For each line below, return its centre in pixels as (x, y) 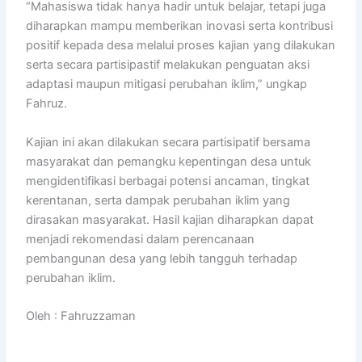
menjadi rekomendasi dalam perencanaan (141, 239)
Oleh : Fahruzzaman (81, 316)
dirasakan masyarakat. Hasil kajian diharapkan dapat (170, 219)
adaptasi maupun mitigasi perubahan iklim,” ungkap (167, 84)
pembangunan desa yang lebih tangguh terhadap (162, 258)
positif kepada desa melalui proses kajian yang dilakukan (181, 46)
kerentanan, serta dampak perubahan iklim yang (158, 200)
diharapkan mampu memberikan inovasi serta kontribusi (180, 26)
